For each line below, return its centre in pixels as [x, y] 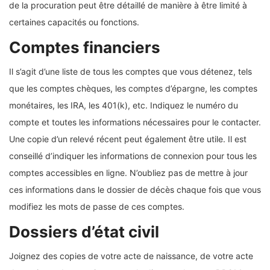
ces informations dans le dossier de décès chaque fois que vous [135, 190]
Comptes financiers [85, 48]
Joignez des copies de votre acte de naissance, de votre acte [131, 256]
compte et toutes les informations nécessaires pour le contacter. [135, 122]
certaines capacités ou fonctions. [74, 22]
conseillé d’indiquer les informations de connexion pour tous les [133, 156]
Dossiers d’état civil [84, 232]
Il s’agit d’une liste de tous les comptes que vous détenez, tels [130, 72]
